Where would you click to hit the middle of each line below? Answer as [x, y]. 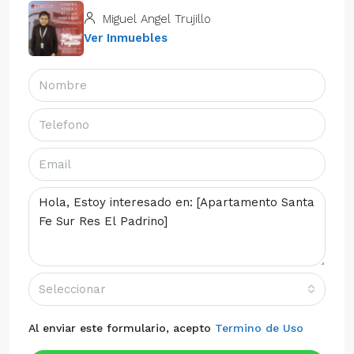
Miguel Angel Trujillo [155, 19]
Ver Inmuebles [126, 38]
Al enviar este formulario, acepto [122, 328]
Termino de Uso [259, 328]
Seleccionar [72, 289]
